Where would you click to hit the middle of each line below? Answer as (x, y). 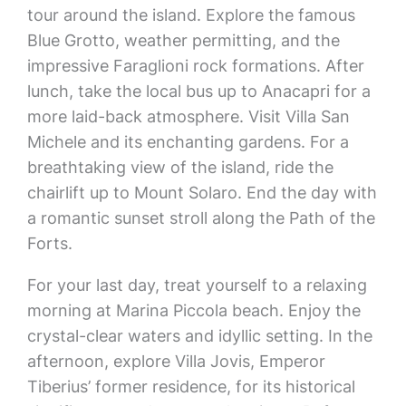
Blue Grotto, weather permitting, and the (183, 40)
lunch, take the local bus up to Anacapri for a (198, 91)
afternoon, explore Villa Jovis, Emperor (176, 361)
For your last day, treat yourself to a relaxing (197, 285)
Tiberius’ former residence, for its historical (191, 387)
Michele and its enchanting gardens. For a (188, 142)
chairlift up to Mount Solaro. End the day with (202, 193)
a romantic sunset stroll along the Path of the (201, 218)
